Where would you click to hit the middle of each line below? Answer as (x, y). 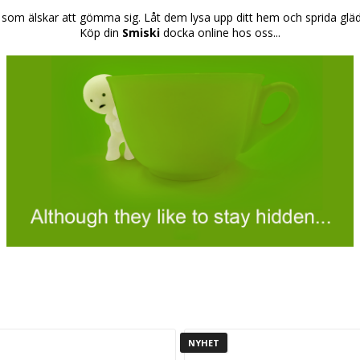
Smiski (141, 33)
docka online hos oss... (220, 33)
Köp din (101, 33)
